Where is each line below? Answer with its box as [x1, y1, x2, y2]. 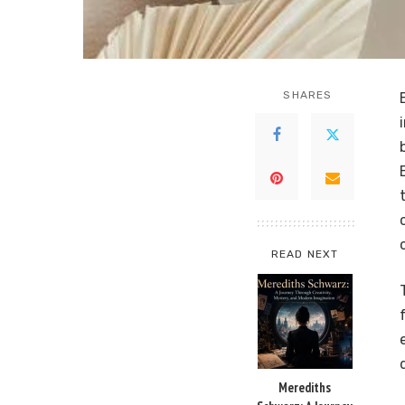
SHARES [283, 89, 333, 101]
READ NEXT [270, 248, 339, 260]
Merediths [278, 379, 331, 396]
